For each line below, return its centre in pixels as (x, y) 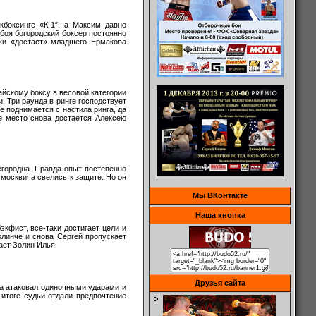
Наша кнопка (220, 215)
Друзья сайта (220, 283)
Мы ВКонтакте (220, 195)
